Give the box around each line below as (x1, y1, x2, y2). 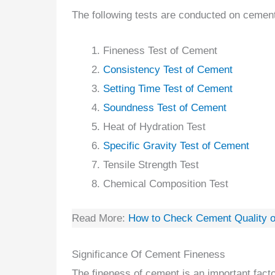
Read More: (72, 212, 128, 225)
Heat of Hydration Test (103, 120, 206, 133)
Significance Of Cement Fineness (72, 248, 225, 260)
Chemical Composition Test (103, 177, 228, 190)
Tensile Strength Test (103, 158, 199, 171)
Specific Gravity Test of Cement (103, 139, 249, 152)
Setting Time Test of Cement (103, 82, 233, 95)
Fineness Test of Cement (103, 44, 217, 56)
